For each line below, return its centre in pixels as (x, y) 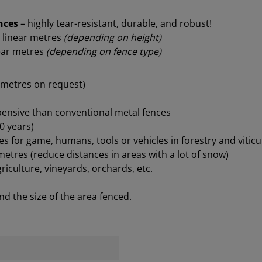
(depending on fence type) (104, 52)
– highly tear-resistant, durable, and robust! (116, 24)
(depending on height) (113, 38)
